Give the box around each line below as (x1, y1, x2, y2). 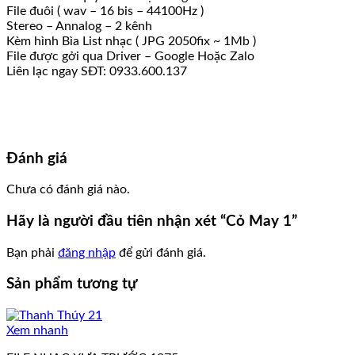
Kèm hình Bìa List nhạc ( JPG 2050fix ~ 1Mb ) (6, 34, 256, 48)
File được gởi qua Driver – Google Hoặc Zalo (6, 49, 254, 63)
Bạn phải (6, 246, 58, 259)
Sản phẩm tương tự (6, 277, 137, 292)
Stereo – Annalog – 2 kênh (6, 19, 152, 32)
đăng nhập (58, 246, 116, 259)
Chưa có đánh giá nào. (6, 183, 130, 197)
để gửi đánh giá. (116, 246, 206, 259)
